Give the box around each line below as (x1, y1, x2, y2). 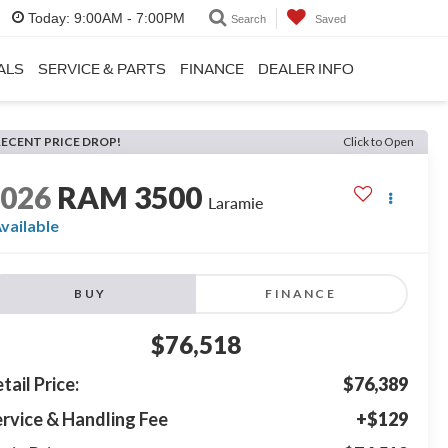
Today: (28, 10, 70, 27)
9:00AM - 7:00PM (70, 10, 185, 27)
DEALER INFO (258, 60, 354, 77)
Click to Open (343, 134, 414, 149)
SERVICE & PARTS (38, 60, 166, 77)
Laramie (208, 193, 264, 213)
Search (231, 12, 266, 25)
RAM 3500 (57, 179, 203, 216)
